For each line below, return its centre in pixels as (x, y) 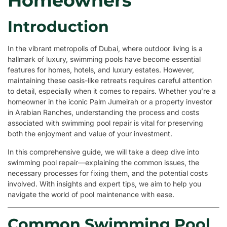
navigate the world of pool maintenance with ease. (91, 195)
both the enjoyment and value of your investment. (90, 134)
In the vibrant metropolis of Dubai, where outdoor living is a (105, 49)
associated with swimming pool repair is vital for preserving (105, 123)
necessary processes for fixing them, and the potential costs (108, 173)
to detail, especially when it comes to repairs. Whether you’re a (112, 91)
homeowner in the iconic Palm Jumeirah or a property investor (110, 102)
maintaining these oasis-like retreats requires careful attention (110, 81)
